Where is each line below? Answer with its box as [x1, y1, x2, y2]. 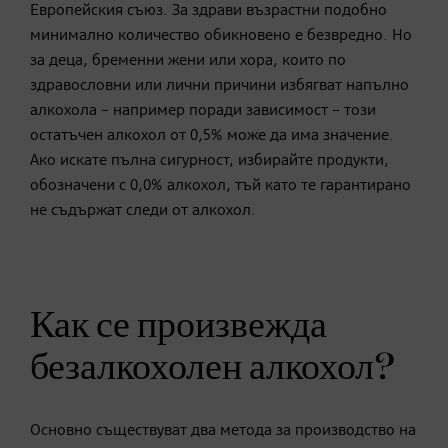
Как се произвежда [30, 306, 327, 345]
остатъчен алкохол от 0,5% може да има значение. [30, 127, 394, 144]
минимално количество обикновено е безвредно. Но [30, 27, 412, 44]
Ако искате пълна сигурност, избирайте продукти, [30, 152, 389, 169]
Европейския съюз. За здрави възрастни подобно [30, 2, 387, 19]
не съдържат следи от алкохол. [30, 202, 256, 219]
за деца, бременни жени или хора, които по [30, 52, 346, 69]
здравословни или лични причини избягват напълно [30, 77, 409, 94]
